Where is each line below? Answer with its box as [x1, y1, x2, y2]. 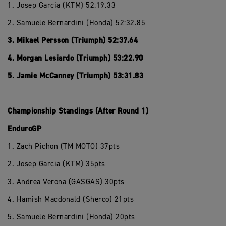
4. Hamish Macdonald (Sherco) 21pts [8, 196, 134, 203]
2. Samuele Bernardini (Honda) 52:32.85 [8, 19, 145, 27]
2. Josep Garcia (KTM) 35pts [8, 160, 105, 168]
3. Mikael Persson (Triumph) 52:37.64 [8, 36, 138, 45]
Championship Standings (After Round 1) [8, 106, 148, 116]
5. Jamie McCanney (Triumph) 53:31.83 [8, 71, 143, 81]
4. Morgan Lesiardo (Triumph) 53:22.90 [8, 53, 143, 63]
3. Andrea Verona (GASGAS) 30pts [8, 178, 125, 186]
